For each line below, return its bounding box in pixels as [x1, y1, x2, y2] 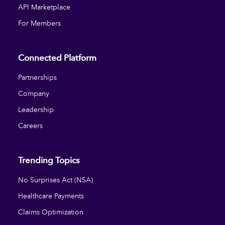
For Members [18, 18, 61, 28]
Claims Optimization [18, 207, 83, 216]
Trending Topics [18, 155, 80, 166]
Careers [18, 121, 43, 130]
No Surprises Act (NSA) [18, 175, 93, 184]
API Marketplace [18, 2, 70, 12]
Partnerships [18, 72, 57, 82]
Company [18, 88, 49, 98]
